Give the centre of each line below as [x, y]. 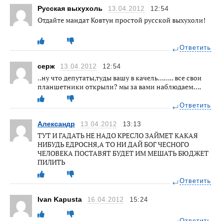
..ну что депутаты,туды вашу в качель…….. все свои [120, 77]
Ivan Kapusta [61, 199]
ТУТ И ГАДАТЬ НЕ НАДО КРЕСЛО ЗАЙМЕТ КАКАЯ [118, 135]
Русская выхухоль [71, 8]
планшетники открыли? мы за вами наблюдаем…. [119, 86]
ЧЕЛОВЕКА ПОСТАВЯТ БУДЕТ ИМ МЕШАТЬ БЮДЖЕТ [123, 153]
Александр [56, 124]
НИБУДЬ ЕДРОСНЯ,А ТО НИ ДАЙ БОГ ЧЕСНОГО [113, 144]
